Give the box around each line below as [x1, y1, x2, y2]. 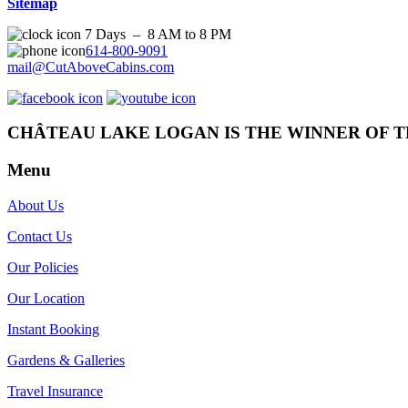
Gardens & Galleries [7, 352, 125, 368]
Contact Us [7, 228, 72, 244]
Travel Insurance [7, 382, 103, 399]
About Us [7, 197, 64, 213]
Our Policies [7, 259, 78, 275]
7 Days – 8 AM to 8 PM [81, 25, 231, 42]
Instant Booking [7, 321, 99, 337]
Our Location [7, 290, 85, 306]
